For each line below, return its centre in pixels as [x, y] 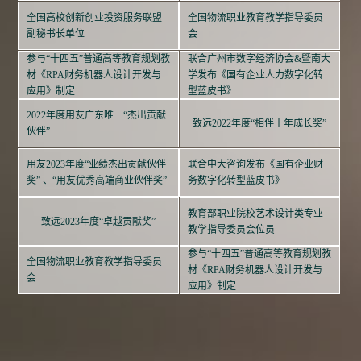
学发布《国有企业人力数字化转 [256, 75]
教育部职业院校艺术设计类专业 [256, 213]
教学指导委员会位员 [232, 229]
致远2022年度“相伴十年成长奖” [260, 124]
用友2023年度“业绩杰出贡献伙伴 [96, 165]
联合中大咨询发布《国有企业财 [255, 165]
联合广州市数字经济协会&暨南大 [259, 58]
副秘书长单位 [56, 34]
